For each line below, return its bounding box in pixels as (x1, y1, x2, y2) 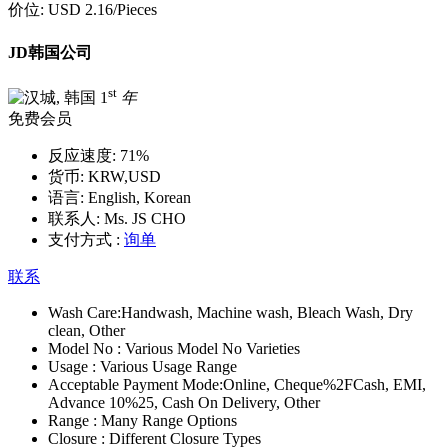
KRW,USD (84, 168, 161, 186)
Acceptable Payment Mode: (48, 376, 223, 394)
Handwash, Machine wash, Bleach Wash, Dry (121, 304, 413, 322)
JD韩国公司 (8, 43, 92, 61)
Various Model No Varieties (125, 340, 300, 358)
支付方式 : (48, 231, 120, 249)
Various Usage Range (100, 358, 237, 376)
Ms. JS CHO (100, 210, 186, 228)
